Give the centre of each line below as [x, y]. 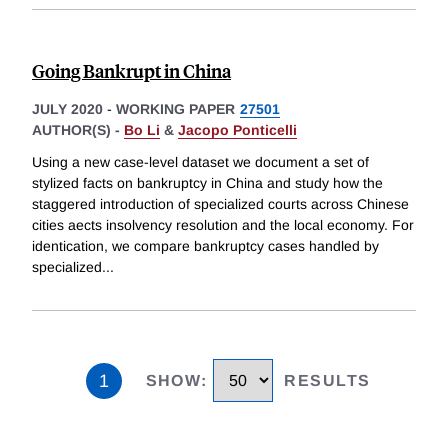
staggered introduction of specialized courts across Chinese [220, 204]
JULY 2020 [67, 109]
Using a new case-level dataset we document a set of [200, 162]
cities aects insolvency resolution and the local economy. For [223, 225]
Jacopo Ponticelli [237, 130]
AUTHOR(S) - [78, 130]
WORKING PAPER [175, 109]
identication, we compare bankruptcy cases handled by [205, 246]
